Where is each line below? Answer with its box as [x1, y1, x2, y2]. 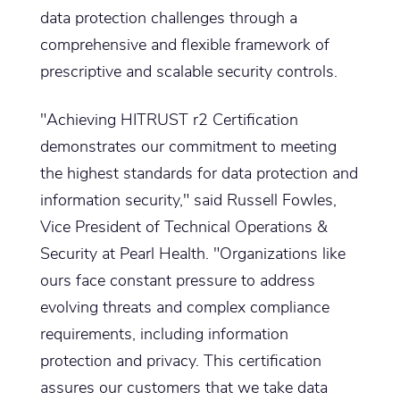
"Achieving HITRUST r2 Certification [39, 109, 298, 131]
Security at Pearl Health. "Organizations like [39, 243, 346, 265]
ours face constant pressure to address [39, 270, 315, 292]
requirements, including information [39, 323, 288, 346]
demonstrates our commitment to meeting [39, 136, 337, 158]
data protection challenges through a [39, 7, 297, 29]
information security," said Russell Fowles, [39, 189, 337, 212]
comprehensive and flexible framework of [39, 34, 329, 56]
